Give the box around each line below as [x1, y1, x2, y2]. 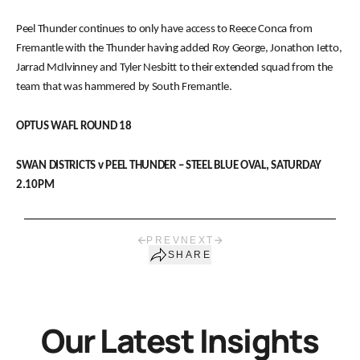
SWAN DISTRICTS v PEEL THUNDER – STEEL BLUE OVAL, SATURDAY [16, 160, 322, 172]
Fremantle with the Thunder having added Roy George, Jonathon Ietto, [16, 43, 342, 55]
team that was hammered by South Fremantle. [16, 81, 232, 93]
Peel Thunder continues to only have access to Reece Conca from [16, 23, 313, 35]
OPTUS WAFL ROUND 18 [16, 121, 132, 133]
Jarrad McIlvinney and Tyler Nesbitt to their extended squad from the [16, 62, 333, 74]
